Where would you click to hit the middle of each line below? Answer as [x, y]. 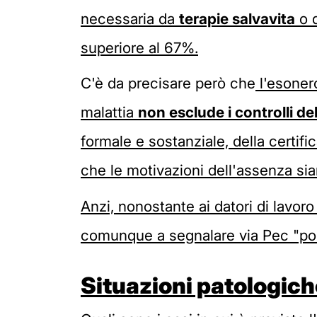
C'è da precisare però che [168, 83]
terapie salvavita [237, 18]
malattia [109, 113]
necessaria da [130, 18]
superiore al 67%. [139, 47]
